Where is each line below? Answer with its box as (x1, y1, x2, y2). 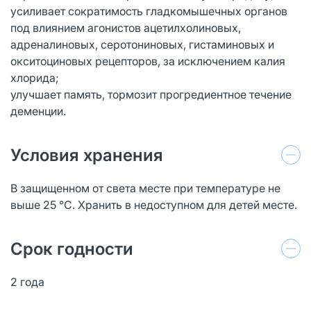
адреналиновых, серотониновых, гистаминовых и (10, 37, 274, 51)
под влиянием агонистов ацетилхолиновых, (10, 20, 241, 35)
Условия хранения (10, 144, 163, 165)
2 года (10, 274, 44, 289)
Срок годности (10, 238, 133, 259)
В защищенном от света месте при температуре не (10, 180, 280, 195)
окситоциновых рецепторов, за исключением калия (10, 53, 285, 68)
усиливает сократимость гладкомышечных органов (10, 3, 287, 18)
